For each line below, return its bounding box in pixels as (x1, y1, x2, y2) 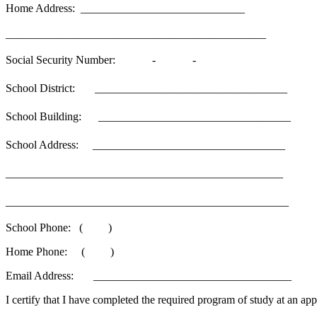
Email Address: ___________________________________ (6, 270, 292, 282)
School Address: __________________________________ (6, 139, 285, 151)
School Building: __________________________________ (6, 110, 291, 122)
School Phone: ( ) (6, 221, 112, 234)
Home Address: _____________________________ (6, 2, 245, 14)
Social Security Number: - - (6, 54, 196, 66)
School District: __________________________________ (6, 82, 287, 94)
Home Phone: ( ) (6, 246, 114, 258)
